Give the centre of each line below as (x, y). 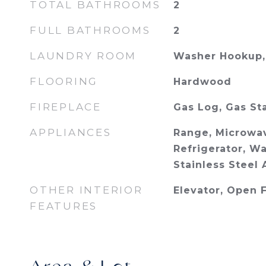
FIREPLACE (66, 107)
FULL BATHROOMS (90, 30)
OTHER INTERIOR (86, 190)
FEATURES (64, 206)
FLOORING (64, 81)
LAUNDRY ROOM (83, 56)
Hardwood (202, 82)
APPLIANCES (71, 132)
